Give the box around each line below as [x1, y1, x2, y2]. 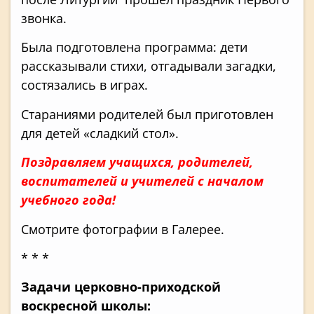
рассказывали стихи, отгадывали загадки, [21, 57, 276, 75]
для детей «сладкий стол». [21, 124, 179, 142]
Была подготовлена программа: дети [21, 39, 247, 56]
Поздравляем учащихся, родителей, [21, 153, 253, 171]
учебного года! [21, 191, 116, 209]
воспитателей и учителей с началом [21, 172, 264, 190]
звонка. [21, 10, 67, 27]
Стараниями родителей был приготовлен [21, 105, 273, 123]
